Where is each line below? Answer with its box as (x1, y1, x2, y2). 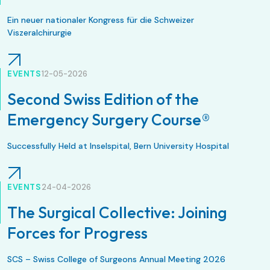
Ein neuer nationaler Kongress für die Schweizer (7, 14, 194, 25)
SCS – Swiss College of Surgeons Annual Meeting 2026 (7, 253, 228, 265)
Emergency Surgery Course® (7, 109, 210, 130)
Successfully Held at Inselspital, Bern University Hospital (7, 140, 229, 151)
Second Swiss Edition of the (7, 89, 199, 109)
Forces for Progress (7, 222, 148, 243)
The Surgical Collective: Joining (7, 202, 227, 222)
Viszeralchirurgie (7, 27, 72, 38)
